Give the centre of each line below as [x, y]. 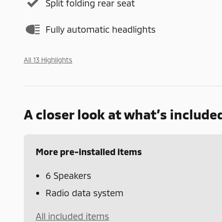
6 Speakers [68, 175]
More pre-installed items [89, 151]
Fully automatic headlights [101, 29]
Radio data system [84, 193]
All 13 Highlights [48, 59]
